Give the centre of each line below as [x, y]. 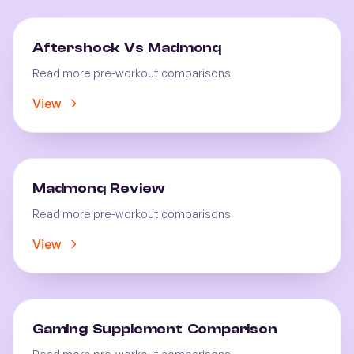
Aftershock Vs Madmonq [127, 48]
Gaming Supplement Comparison [155, 329]
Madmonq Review [98, 188]
